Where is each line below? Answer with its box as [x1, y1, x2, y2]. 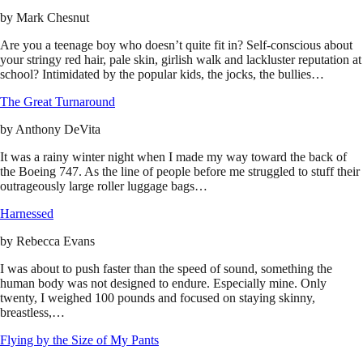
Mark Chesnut [16, 11, 89, 25]
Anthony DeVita [15, 122, 100, 137]
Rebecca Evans [16, 234, 95, 249]
